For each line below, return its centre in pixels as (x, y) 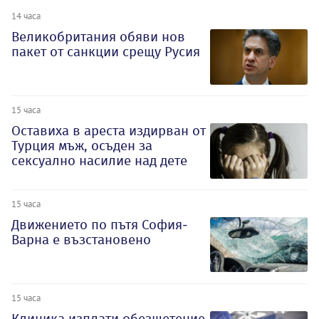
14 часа (26, 16)
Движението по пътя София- (100, 225)
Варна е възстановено (81, 240)
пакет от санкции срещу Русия (106, 52)
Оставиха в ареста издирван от (109, 131)
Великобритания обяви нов (98, 37)
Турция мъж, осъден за (82, 146)
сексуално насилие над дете (99, 161)
